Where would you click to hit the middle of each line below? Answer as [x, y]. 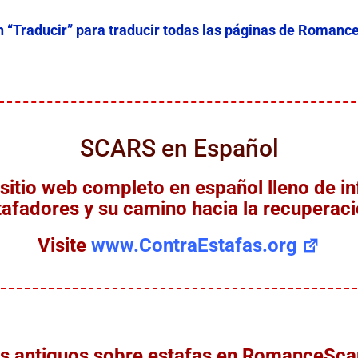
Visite [65, 246]
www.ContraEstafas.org [195, 246]
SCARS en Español [179, 149]
